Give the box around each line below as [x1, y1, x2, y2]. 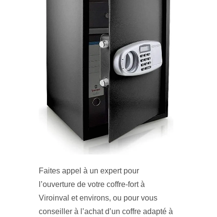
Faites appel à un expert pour [39, 167, 139, 175]
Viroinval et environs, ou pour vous [39, 194, 157, 202]
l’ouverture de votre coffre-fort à [39, 180, 145, 189]
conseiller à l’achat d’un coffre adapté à [39, 207, 173, 216]
